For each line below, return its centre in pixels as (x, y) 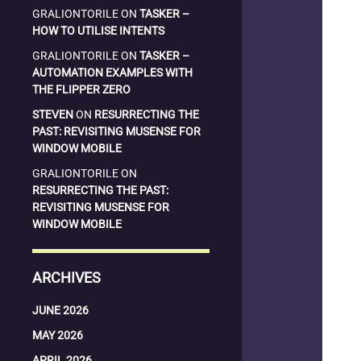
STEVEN (53, 114)
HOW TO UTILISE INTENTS (98, 31)
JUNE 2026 (60, 310)
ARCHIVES (66, 278)
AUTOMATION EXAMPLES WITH (112, 73)
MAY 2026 (58, 335)
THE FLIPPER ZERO (81, 89)
